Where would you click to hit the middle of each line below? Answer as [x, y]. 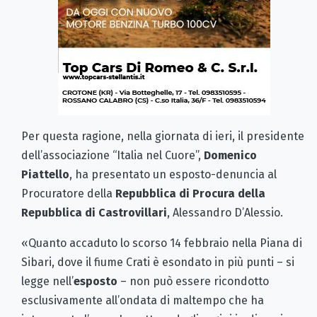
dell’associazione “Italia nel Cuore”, [113, 155]
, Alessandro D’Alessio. [225, 212]
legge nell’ [47, 281]
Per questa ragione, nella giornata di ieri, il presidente [163, 136]
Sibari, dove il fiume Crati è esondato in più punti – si [158, 262]
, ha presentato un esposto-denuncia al [173, 174]
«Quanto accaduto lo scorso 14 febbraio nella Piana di [162, 243]
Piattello [45, 174]
